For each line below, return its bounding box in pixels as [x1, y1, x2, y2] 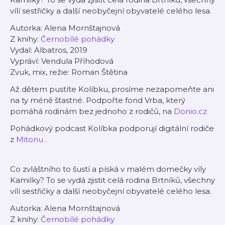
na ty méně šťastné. [10, 95, 86, 105]
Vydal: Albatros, [10, 45, 70, 55]
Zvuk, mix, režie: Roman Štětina [10, 67, 128, 77]
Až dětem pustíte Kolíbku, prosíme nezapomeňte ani [10, 84, 214, 94]
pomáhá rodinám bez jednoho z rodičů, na [10, 106, 174, 116]
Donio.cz [174, 106, 207, 116]
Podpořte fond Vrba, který [86, 95, 185, 105]
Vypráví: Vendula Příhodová [10, 56, 114, 66]
